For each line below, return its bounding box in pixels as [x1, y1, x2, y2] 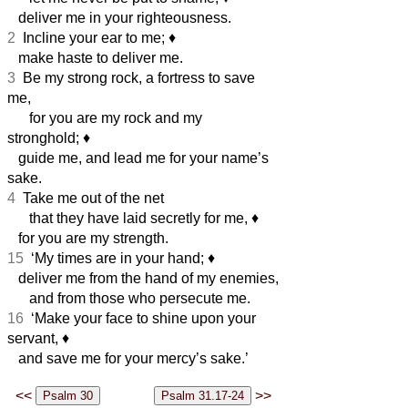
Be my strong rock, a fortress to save [15, 69, 255, 86]
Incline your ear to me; [15, 29, 168, 46]
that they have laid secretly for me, [7, 209, 251, 226]
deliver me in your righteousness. [7, 9, 231, 25]
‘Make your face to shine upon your [24, 310, 256, 326]
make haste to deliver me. [7, 49, 183, 66]
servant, [7, 330, 62, 346]
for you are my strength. [7, 229, 168, 246]
